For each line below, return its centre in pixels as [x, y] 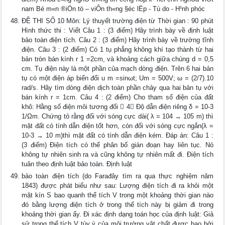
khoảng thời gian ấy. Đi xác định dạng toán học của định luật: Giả [118, 214]
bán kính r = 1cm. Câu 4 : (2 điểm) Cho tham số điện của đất [118, 97]
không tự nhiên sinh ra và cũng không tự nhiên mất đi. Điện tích [118, 154]
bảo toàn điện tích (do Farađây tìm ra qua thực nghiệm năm [118, 176]
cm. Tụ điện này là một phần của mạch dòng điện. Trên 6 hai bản [118, 69]
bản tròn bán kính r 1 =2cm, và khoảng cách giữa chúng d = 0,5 [118, 59]
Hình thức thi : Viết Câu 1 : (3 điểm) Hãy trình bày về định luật [118, 30]
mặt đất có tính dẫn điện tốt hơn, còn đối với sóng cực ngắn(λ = [118, 126]
